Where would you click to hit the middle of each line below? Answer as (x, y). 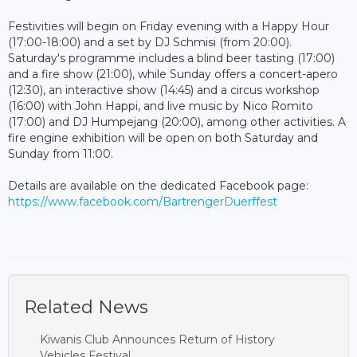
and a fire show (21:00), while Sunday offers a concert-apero (173, 74)
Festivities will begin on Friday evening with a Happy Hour (169, 26)
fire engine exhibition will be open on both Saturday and (163, 137)
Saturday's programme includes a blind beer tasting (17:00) (171, 58)
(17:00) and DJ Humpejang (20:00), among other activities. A (177, 122)
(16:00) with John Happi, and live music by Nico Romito (161, 106)
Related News (86, 307)
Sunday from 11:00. (61, 153)
